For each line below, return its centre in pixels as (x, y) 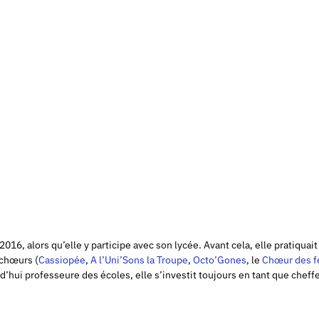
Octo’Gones (220, 260)
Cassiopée (62, 260)
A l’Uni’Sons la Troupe (139, 260)
